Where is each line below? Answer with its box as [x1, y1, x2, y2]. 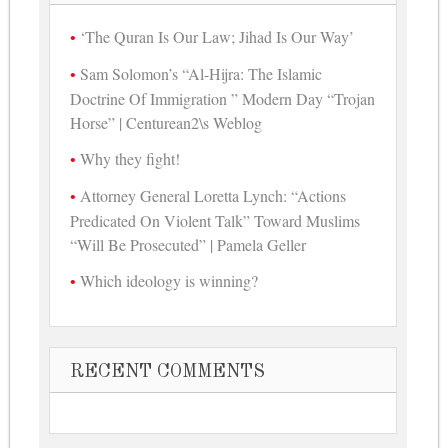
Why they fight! [80, 148, 181, 170]
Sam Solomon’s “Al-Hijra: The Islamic [80, 63, 323, 85]
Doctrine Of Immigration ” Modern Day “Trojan [70, 88, 376, 110]
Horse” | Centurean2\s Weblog [70, 112, 263, 134]
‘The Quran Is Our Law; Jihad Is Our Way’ [80, 26, 355, 48]
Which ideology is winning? [80, 270, 259, 292]
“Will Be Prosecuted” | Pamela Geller [70, 234, 307, 256]
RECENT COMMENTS [70, 363, 266, 382]
